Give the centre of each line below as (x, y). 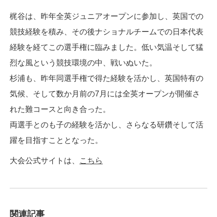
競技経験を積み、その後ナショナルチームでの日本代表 (107, 32)
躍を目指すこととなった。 (56, 140)
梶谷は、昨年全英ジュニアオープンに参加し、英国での (107, 16)
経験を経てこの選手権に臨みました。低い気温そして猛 (107, 47)
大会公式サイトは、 (45, 161)
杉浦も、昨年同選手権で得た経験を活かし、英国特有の (107, 78)
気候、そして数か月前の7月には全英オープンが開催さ (105, 94)
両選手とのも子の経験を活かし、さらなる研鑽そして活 (107, 125)
